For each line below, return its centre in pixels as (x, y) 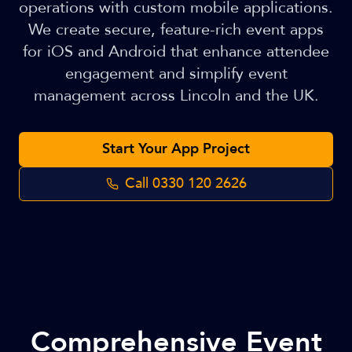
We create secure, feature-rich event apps (176, 29)
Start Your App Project (176, 149)
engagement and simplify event (176, 73)
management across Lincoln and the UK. (176, 95)
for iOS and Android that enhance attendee (176, 51)
